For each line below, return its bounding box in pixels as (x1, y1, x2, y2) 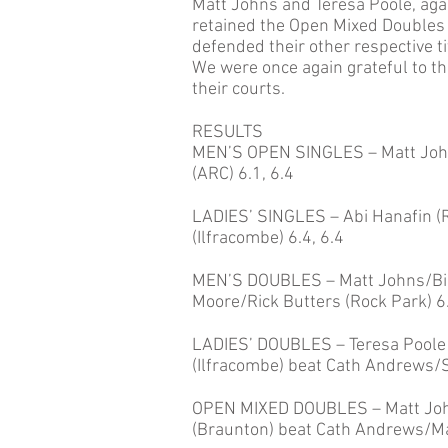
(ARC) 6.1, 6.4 (192, 164, 294, 185)
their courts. (192, 79, 285, 100)
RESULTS (192, 122, 263, 143)
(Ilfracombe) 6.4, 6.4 (192, 228, 344, 249)
